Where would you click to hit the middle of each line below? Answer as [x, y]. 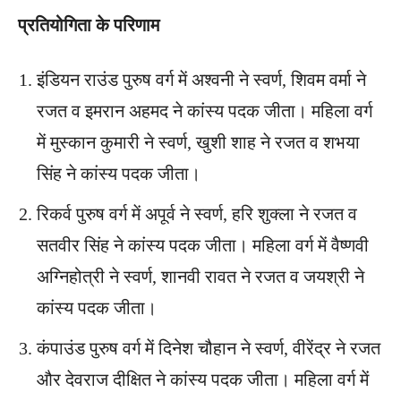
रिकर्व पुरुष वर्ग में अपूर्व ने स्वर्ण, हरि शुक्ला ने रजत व [197, 213]
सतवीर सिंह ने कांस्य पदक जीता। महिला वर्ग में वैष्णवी [203, 245]
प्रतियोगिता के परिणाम [91, 25]
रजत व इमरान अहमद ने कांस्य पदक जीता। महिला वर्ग [205, 111]
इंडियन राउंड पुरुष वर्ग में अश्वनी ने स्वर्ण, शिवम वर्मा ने [201, 79]
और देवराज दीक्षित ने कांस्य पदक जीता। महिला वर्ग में [203, 379]
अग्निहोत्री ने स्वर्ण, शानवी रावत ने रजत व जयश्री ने [200, 276]
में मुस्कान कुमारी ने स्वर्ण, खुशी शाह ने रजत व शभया [198, 142]
